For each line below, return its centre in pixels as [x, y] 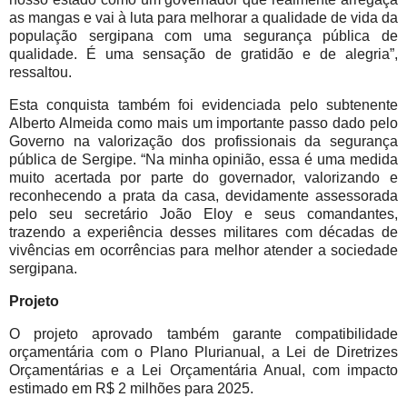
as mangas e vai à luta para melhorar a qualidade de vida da [203, 18]
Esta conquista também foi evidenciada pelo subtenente [203, 105]
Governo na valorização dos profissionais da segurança [203, 142]
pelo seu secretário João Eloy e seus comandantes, [203, 214]
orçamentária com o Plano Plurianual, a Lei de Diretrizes [203, 352]
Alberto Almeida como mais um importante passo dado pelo [203, 124]
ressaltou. [40, 73]
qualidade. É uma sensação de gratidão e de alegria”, [203, 55]
